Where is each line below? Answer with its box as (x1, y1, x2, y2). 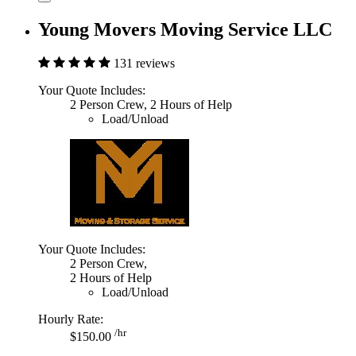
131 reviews (114, 56, 175, 71)
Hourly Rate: (38, 312, 103, 327)
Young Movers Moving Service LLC (38, 19, 332, 41)
